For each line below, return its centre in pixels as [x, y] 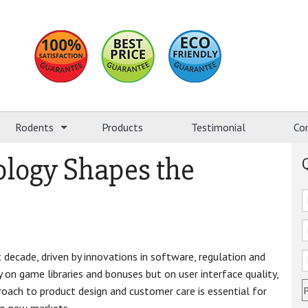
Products [122, 128]
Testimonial [218, 128]
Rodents [34, 128]
